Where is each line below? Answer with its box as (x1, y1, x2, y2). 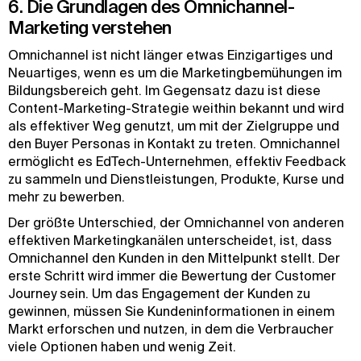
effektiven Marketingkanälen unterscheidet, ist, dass (8, 233, 332, 247)
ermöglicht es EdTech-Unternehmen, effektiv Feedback (8, 154, 346, 168)
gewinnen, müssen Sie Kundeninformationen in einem (8, 304, 334, 318)
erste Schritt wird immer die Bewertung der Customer (8, 268, 336, 283)
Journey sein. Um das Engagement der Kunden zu (8, 286, 310, 301)
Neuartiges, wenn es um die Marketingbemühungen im (8, 65, 342, 80)
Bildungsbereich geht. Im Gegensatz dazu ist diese (8, 83, 321, 98)
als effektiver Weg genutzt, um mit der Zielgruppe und (8, 118, 339, 133)
